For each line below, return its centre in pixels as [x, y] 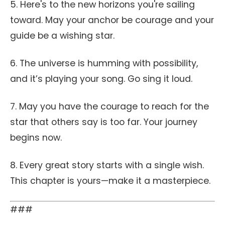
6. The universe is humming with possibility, [104, 63]
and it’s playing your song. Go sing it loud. [101, 79]
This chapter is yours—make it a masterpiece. [110, 181]
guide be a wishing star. [62, 36]
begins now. [36, 138]
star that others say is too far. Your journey [104, 122]
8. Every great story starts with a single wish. [107, 165]
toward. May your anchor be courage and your [112, 20]
